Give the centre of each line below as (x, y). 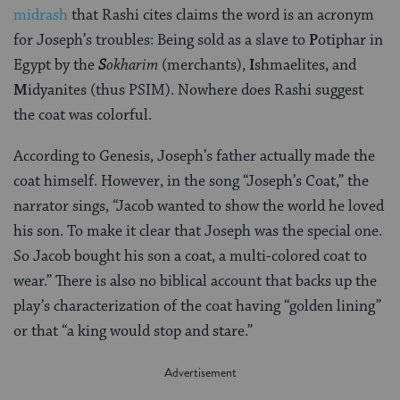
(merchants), (204, 66)
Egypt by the (56, 66)
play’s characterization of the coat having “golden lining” (197, 307)
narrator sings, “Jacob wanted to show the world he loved (199, 207)
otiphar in (350, 41)
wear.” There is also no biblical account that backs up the (195, 282)
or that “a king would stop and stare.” (133, 332)
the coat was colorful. (83, 116)
